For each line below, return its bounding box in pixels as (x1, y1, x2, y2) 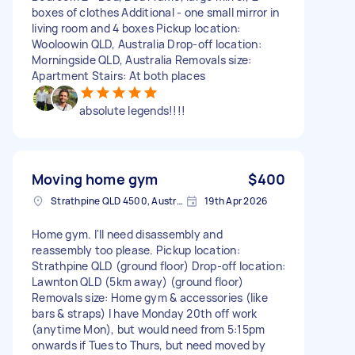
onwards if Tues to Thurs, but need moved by (32, 337, 265, 353)
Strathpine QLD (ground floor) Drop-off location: (32, 258, 285, 273)
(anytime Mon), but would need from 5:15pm (32, 321, 265, 337)
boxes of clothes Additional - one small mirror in (32, 4, 280, 20)
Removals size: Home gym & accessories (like (32, 289, 268, 305)
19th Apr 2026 (204, 193, 268, 208)
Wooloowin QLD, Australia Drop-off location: (32, 36, 261, 52)
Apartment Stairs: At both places (32, 67, 205, 83)
